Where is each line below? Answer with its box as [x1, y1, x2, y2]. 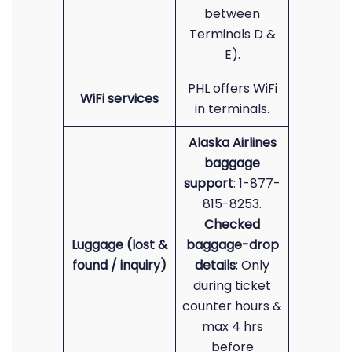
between [204, 5, 260, 23]
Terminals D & [189, 25, 276, 43]
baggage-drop [185, 236, 279, 254]
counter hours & [182, 297, 282, 315]
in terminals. [195, 100, 269, 118]
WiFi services [80, 90, 159, 108]
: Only [236, 256, 269, 274]
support [184, 174, 233, 192]
